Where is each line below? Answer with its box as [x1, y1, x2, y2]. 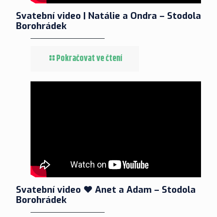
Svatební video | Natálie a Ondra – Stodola [16, 9, 201, 22]
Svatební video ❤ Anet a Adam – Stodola [16, 183, 196, 196]
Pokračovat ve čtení [56, 51, 122, 65]
